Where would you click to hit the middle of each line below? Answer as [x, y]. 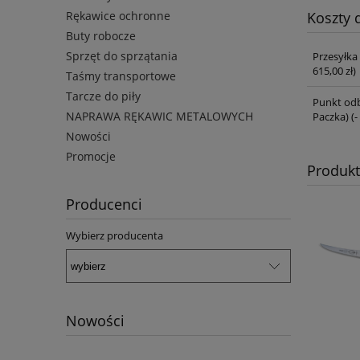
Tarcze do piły [103, 96]
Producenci [104, 205]
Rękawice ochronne [118, 16]
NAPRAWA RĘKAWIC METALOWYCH [160, 117]
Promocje [91, 157]
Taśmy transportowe [121, 76]
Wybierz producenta [115, 236]
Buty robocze [101, 36]
